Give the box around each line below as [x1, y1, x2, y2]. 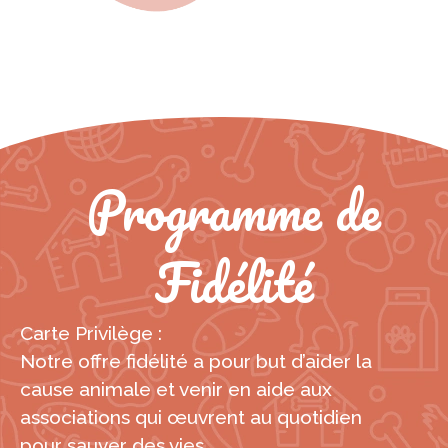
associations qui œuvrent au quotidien [20, 405, 362, 428]
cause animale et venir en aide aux [20, 377, 332, 400]
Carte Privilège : [20, 321, 162, 344]
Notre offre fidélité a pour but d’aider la [20, 349, 372, 372]
